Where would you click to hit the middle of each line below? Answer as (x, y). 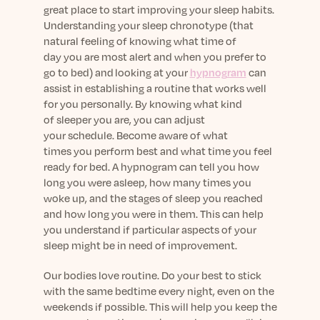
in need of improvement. (178, 245)
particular (156, 229)
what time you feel (226, 151)
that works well (228, 88)
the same (90, 291)
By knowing (163, 104)
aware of (179, 135)
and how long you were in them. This (132, 214)
